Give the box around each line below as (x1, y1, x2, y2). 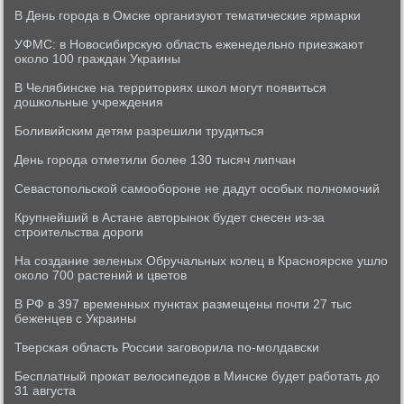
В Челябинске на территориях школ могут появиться (14, 80, 327, 95)
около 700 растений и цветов (14, 268, 188, 282)
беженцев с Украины (14, 311, 137, 326)
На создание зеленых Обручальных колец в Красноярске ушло (14, 253, 389, 268)
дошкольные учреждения (14, 95, 164, 109)
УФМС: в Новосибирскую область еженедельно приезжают (14, 37, 364, 51)
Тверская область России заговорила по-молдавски (14, 340, 320, 354)
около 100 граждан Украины (14, 51, 181, 66)
